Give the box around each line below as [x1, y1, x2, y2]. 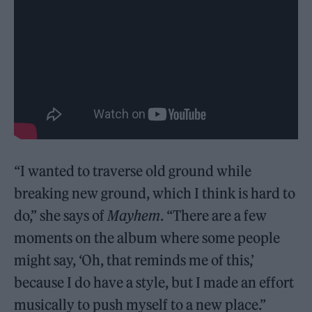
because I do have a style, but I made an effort [14, 273, 295, 291]
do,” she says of [14, 206, 108, 224]
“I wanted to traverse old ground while [14, 162, 252, 180]
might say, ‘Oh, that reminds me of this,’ [14, 251, 255, 269]
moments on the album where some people [14, 228, 281, 247]
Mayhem [107, 206, 161, 224]
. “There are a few [160, 206, 267, 224]
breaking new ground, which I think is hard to [14, 184, 296, 202]
